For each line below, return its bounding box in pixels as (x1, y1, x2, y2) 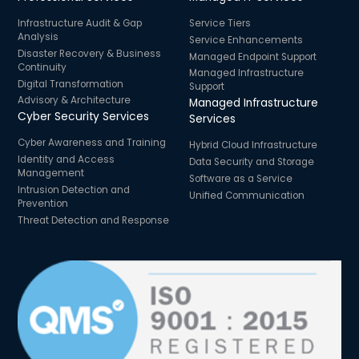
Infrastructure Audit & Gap (18, 16, 143, 30)
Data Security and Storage (188, 155, 314, 169)
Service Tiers (188, 16, 251, 30)
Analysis (18, 30, 59, 43)
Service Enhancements (188, 33, 303, 46)
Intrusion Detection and (18, 183, 131, 196)
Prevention (18, 196, 69, 210)
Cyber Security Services (18, 109, 150, 125)
